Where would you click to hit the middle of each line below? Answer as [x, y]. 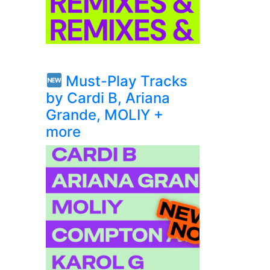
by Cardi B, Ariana [108, 98]
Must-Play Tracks [125, 81]
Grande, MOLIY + [105, 115]
